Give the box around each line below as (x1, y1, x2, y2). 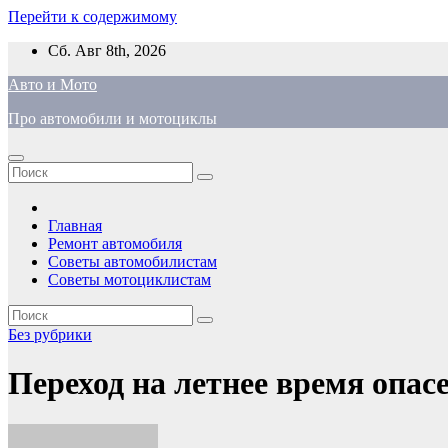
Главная (48, 217, 102, 234)
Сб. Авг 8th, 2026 (48, 42, 166, 59)
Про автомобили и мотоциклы (8, 110, 217, 127)
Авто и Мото (8, 76, 97, 93)
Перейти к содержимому (8, 8, 177, 25)
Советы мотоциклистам (48, 271, 211, 288)
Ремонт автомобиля (48, 235, 182, 252)
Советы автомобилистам (48, 253, 217, 270)
